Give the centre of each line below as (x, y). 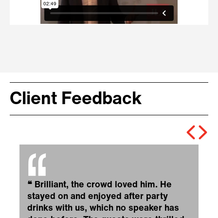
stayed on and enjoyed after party (98, 197)
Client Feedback (76, 100)
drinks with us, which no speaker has (103, 209)
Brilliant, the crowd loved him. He (103, 185)
